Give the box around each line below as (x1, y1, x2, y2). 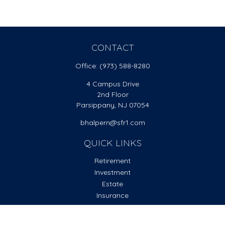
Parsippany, (76, 100, 116, 109)
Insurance (96, 191, 129, 200)
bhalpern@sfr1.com (80, 118, 145, 127)
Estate (102, 179, 123, 188)
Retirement (94, 156, 131, 165)
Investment (94, 168, 131, 177)
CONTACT (91, 42, 134, 53)
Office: (75, 61, 99, 70)
